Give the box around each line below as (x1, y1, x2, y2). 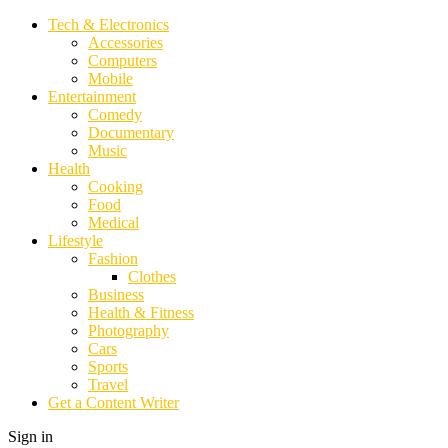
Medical (88, 214, 139, 231)
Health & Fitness (88, 304, 194, 321)
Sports (88, 358, 128, 375)
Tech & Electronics (48, 16, 169, 33)
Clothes (128, 268, 176, 285)
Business (88, 286, 144, 303)
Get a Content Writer (48, 394, 179, 411)
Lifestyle (48, 232, 103, 249)
